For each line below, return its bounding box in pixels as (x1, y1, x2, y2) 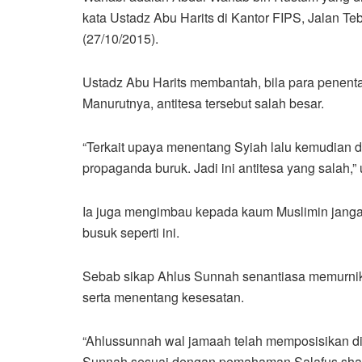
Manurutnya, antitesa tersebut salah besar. (82, 93, 324, 112)
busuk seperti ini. (82, 222, 179, 242)
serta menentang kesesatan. (82, 287, 244, 306)
